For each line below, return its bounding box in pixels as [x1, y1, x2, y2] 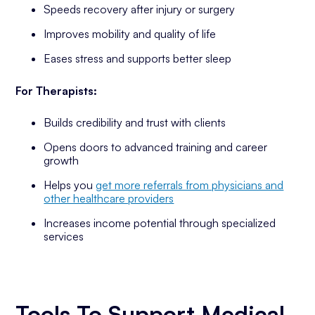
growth [44, 153, 79, 167]
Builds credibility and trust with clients [44, 115, 226, 129]
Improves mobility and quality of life [44, 27, 217, 41]
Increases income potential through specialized [44, 216, 276, 230]
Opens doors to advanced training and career [44, 140, 268, 154]
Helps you [44, 178, 96, 192]
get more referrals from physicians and [96, 178, 284, 192]
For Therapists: [15, 84, 98, 98]
